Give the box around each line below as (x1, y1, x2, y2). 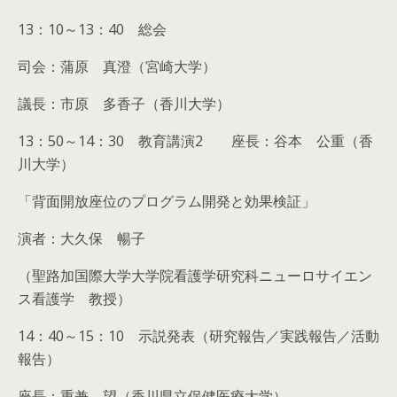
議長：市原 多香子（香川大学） (18, 94, 230, 113)
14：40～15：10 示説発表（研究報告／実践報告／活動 (18, 326, 379, 346)
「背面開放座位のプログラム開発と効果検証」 (18, 191, 315, 211)
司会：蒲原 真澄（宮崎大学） (18, 57, 216, 76)
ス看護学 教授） (18, 289, 131, 308)
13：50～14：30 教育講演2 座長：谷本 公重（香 (18, 131, 373, 151)
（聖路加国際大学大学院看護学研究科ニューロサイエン (18, 266, 372, 285)
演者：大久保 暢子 (18, 229, 145, 248)
